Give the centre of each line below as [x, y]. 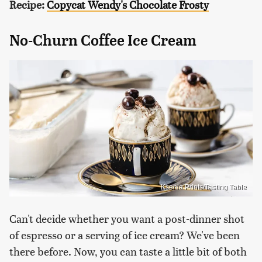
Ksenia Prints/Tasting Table [204, 187]
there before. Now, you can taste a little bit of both [128, 251]
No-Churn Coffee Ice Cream [103, 40]
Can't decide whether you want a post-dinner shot [127, 219]
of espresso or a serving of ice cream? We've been [125, 235]
